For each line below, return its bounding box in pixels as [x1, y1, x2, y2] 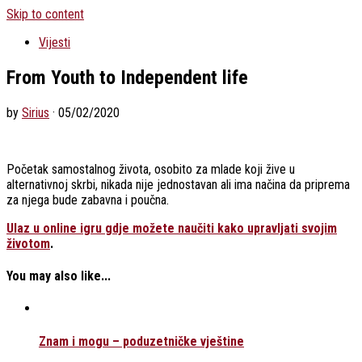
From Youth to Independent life [6, 65, 248, 89]
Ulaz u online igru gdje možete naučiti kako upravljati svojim [6, 220, 337, 236]
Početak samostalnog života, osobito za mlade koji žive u [6, 161, 295, 177]
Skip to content [6, 6, 84, 22]
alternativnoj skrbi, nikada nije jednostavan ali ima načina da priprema [6, 176, 350, 192]
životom [6, 235, 50, 251]
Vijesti [39, 35, 70, 50]
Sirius [22, 104, 49, 120]
